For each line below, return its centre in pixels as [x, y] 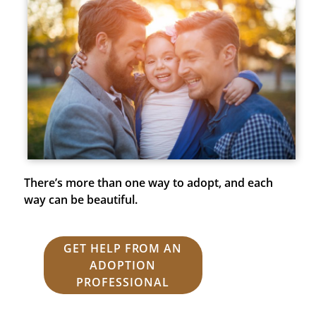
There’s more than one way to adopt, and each [148, 182]
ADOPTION [123, 265]
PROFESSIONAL [123, 282]
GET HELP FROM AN [123, 248]
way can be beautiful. [80, 199]
